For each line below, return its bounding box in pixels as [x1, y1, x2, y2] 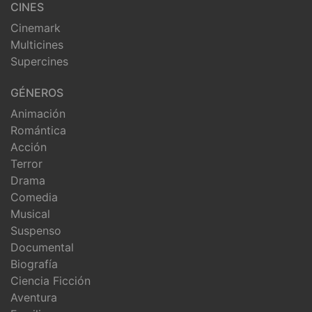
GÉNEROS [10, 85, 63, 100]
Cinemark [10, 20, 61, 35]
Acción [10, 139, 47, 154]
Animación [10, 106, 65, 120]
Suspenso [10, 223, 61, 237]
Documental [10, 240, 74, 254]
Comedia [10, 189, 58, 204]
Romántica [10, 123, 66, 137]
